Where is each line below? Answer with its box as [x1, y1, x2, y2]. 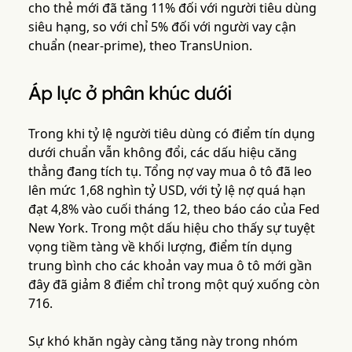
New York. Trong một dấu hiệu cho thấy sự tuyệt [27, 219, 315, 237]
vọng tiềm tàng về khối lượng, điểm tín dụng [27, 238, 292, 256]
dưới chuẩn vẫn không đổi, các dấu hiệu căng [27, 144, 297, 162]
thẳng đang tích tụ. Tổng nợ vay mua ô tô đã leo [27, 163, 312, 181]
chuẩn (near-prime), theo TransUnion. [27, 37, 252, 55]
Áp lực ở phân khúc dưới [27, 81, 233, 105]
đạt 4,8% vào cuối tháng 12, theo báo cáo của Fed [27, 200, 320, 218]
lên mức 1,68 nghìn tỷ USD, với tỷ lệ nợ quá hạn [27, 181, 306, 200]
